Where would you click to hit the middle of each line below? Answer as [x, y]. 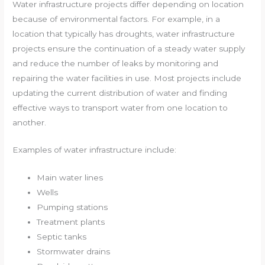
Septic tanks [62, 237]
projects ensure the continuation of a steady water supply [129, 48]
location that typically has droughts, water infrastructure [124, 33]
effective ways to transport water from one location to [120, 107]
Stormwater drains [74, 252]
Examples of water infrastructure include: [95, 150]
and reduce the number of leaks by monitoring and [116, 63]
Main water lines [70, 178]
